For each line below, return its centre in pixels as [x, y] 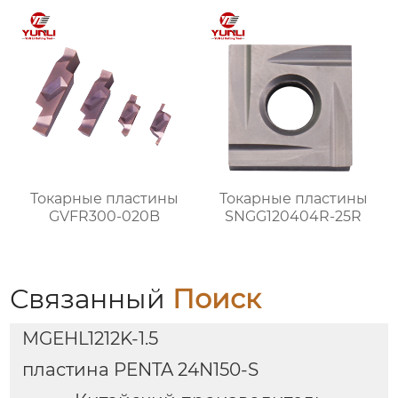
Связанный [92, 298]
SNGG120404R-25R [294, 216]
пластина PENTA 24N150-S [140, 370]
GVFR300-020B [105, 216]
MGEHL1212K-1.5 [90, 339]
